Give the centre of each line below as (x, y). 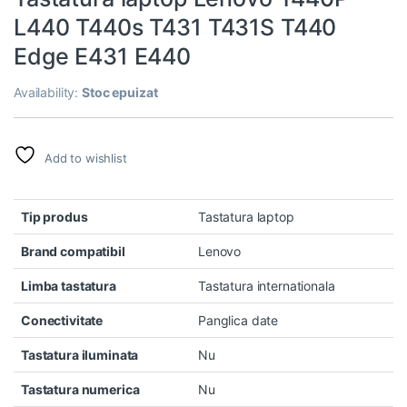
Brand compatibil (73, 252)
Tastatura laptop (246, 217)
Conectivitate (62, 321)
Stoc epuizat (120, 93)
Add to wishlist (85, 159)
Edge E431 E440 (103, 57)
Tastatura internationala (267, 286)
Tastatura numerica (80, 390)
